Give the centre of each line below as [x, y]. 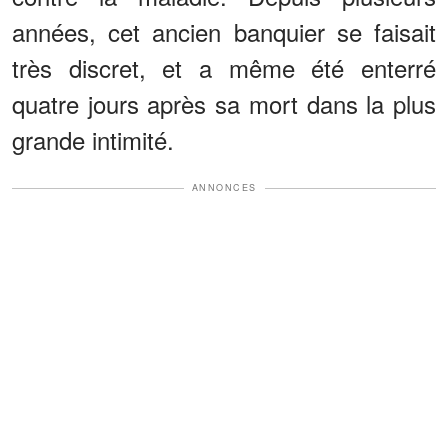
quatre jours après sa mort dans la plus [224, 104]
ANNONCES [224, 188]
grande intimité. [93, 140]
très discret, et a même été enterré [224, 68]
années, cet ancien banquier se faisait [224, 32]
